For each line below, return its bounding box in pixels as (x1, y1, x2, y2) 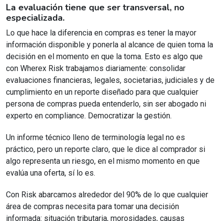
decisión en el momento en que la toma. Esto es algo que (6, 52, 203, 62)
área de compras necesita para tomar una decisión (6, 202, 179, 212)
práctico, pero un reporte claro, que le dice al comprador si (6, 145, 205, 154)
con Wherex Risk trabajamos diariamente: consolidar (6, 64, 185, 74)
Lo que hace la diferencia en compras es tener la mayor (6, 28, 196, 38)
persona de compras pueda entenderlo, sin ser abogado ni (6, 99, 206, 109)
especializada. (6, 12, 65, 24)
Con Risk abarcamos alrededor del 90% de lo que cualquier (6, 190, 208, 200)
